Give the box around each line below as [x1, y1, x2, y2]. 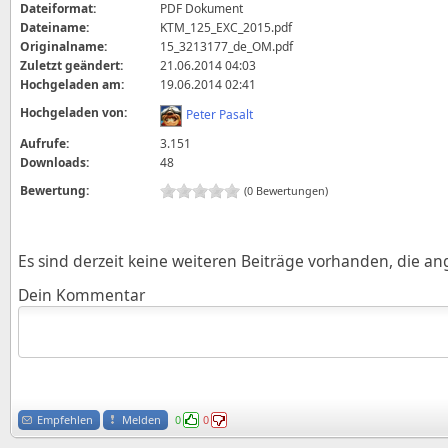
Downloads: [20, 154, 90, 171]
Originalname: [20, 38, 108, 55]
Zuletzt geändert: [20, 57, 124, 74]
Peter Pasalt [186, 106, 254, 124]
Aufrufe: [20, 135, 70, 152]
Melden [122, 411, 161, 427]
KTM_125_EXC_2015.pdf [160, 19, 293, 36]
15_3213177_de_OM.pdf [160, 38, 294, 55]
